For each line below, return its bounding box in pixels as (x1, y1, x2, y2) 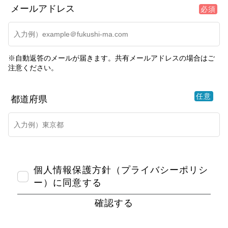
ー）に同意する (34, 178, 102, 188)
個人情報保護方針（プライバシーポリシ (34, 165, 209, 176)
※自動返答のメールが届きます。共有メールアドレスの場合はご (8, 54, 215, 63)
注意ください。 (8, 64, 58, 72)
